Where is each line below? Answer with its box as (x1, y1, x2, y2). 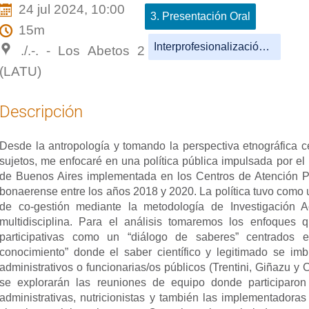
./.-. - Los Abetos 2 (20, 43, 146, 58)
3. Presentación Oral (150, 10, 251, 22)
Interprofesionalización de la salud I (259, 40, 270, 52)
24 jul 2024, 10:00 (18, 1, 125, 17)
